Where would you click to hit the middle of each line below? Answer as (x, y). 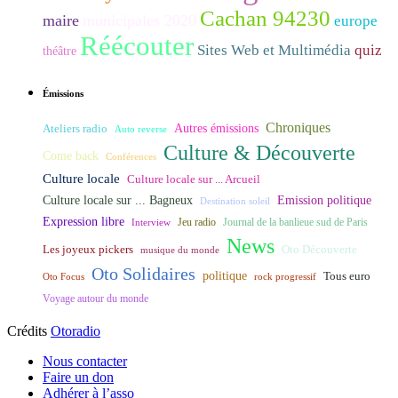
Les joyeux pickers (88, 250)
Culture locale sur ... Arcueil (194, 180)
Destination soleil (235, 201)
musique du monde (180, 250)
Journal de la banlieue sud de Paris (295, 223)
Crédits (29, 331)
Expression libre (84, 222)
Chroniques (298, 128)
